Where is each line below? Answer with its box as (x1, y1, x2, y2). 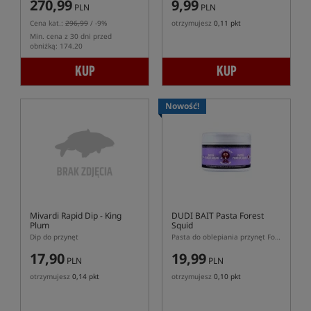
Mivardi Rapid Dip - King (30, 210, 121, 221)
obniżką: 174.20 (30, 41, 83, 51)
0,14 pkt (72, 271, 99, 281)
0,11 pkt (214, 18, 241, 28)
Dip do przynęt (30, 232, 78, 242)
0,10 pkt (214, 271, 241, 281)
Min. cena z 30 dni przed (30, 31, 112, 41)
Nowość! (165, 100, 199, 112)
